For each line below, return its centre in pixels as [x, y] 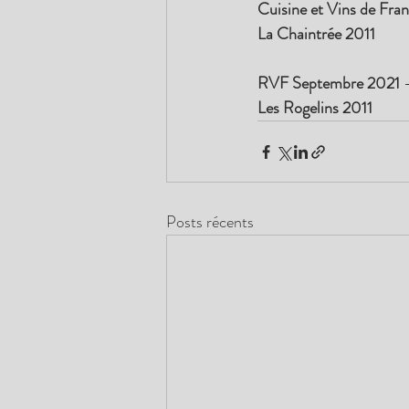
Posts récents [210, 222]
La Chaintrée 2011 [316, 34]
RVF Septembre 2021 [330, 84]
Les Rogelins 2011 [315, 108]
